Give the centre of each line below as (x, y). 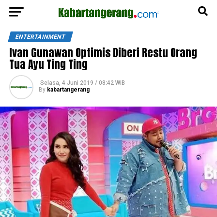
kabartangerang (68, 90)
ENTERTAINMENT (40, 37)
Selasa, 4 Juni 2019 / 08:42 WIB (82, 83)
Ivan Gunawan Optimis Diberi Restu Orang (103, 53)
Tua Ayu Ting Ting (48, 64)
